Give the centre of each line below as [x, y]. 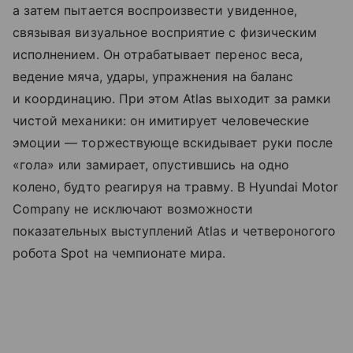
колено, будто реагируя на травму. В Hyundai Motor [176, 186]
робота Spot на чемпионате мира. [119, 253]
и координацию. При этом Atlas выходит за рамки [172, 98]
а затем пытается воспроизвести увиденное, [155, 10]
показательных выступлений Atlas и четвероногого [175, 230]
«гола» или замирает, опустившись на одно [151, 164]
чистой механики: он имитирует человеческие [161, 120]
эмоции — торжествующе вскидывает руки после [173, 142]
